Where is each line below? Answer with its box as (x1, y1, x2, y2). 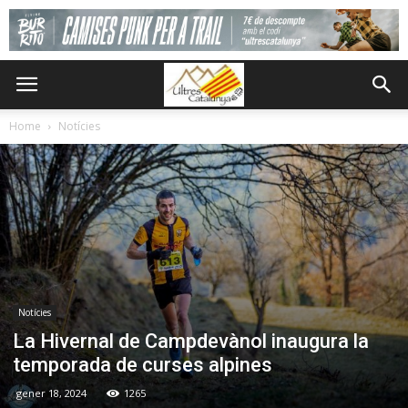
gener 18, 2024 (16, 385, 87, 400)
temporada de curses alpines (13, 352, 272, 376)
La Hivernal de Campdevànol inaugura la (13, 329, 369, 352)
